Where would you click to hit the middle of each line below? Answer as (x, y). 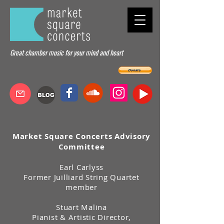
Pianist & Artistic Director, (81, 217)
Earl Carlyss (81, 167)
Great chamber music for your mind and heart (66, 52)
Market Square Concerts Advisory (81, 136)
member (81, 187)
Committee (81, 147)
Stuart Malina (81, 207)
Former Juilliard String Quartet (81, 177)
